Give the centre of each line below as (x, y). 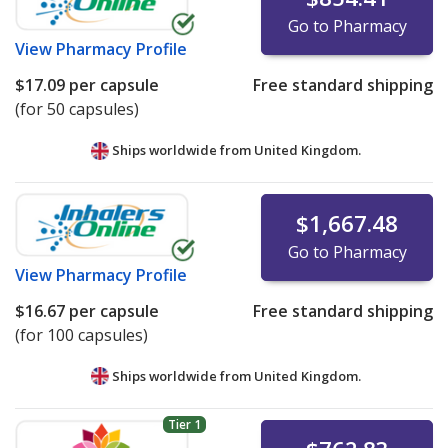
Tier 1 (184, 425)
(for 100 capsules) (81, 335)
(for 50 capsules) (77, 109)
